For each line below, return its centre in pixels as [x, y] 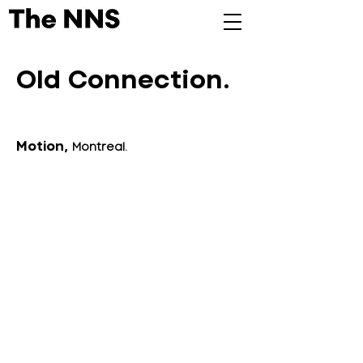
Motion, [44, 146]
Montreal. [101, 147]
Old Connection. [123, 79]
